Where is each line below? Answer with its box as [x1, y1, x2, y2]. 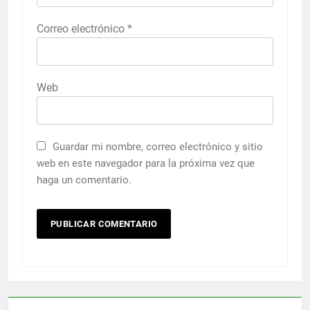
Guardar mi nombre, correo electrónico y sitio [53, 140, 263, 153]
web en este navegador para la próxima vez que [37, 156, 255, 170]
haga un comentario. [37, 173, 131, 186]
